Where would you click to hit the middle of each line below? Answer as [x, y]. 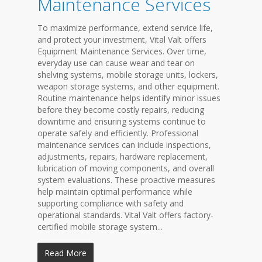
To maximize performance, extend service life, [125, 28]
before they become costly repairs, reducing [121, 110]
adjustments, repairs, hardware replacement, [123, 156]
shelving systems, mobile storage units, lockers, [128, 75]
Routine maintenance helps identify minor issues [129, 98]
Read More [65, 253]
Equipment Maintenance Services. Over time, [122, 51]
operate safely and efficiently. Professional [118, 133]
